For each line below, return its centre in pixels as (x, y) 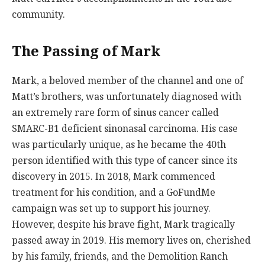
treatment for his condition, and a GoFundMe (114, 193)
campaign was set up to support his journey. (111, 209)
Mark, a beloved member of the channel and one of (127, 81)
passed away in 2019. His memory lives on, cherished (131, 241)
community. (38, 15)
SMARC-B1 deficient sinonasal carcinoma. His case (125, 129)
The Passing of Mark (86, 52)
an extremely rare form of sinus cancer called (115, 113)
